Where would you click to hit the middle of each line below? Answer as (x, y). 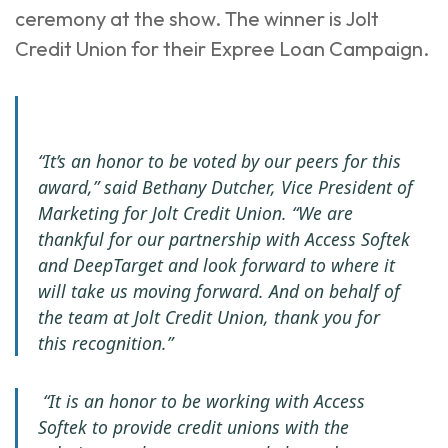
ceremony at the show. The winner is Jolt (197, 18)
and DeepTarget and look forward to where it (216, 265)
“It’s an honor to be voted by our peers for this (219, 161)
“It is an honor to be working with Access (201, 401)
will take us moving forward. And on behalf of (219, 291)
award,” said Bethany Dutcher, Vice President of (225, 187)
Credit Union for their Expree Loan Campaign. (222, 48)
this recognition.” (105, 343)
